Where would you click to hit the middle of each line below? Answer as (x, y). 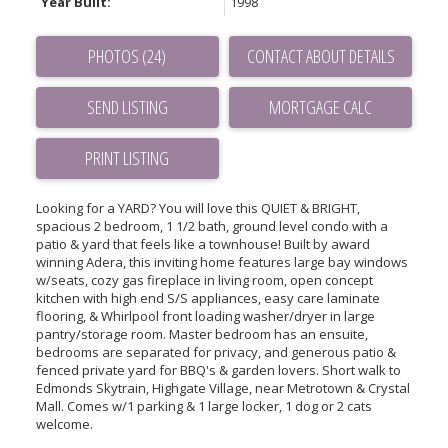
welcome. (64, 423)
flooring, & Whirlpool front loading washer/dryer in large (205, 315)
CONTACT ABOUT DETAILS (320, 55)
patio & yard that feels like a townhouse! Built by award (202, 243)
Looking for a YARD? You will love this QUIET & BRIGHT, (197, 207)
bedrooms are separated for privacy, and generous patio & (215, 351)
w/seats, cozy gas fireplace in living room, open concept (204, 279)
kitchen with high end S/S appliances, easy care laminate (207, 297)
